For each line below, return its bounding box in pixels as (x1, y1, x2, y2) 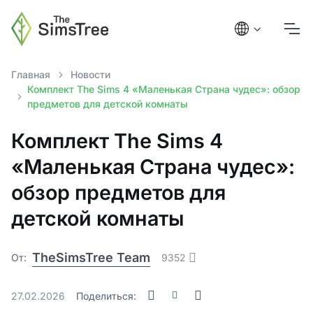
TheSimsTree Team (32, 250, 150, 265)
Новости (70, 68, 110, 80)
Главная (11, 68, 50, 80)
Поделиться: (76, 289, 136, 302)
